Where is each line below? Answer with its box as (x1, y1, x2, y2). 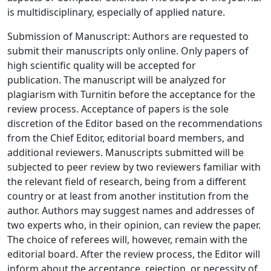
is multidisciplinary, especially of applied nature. (7, 5, 225, 19)
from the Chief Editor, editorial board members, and (7, 131, 244, 145)
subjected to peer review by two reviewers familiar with (7, 160, 261, 174)
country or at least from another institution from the (7, 189, 249, 203)
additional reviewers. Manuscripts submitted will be (7, 146, 244, 159)
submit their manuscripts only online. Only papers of (7, 44, 249, 57)
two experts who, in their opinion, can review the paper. (7, 218, 261, 232)
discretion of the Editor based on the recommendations (7, 117, 263, 130)
